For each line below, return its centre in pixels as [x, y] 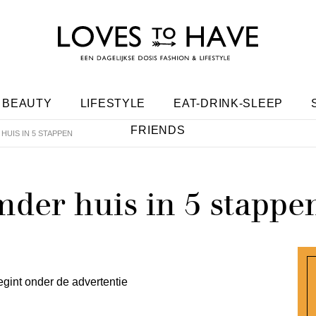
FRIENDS [158, 130]
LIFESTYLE [113, 103]
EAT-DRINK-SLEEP [229, 103]
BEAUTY [27, 103]
